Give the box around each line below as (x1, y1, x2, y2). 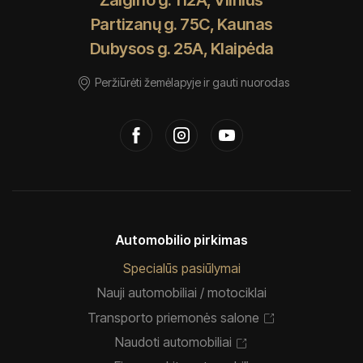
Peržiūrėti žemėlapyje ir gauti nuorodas (94, 75, 289, 89)
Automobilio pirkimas (115, 231, 248, 248)
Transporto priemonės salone (87, 309, 259, 326)
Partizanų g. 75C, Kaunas (90, 14, 273, 34)
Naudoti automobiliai (114, 334, 232, 351)
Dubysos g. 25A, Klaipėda (89, 38, 274, 58)
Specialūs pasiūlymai (122, 259, 241, 276)
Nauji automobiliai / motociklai (96, 284, 267, 301)
